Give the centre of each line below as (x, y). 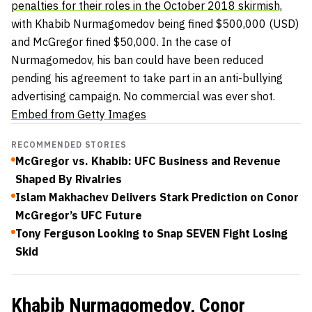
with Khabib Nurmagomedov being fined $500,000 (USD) (155, 23)
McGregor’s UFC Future (79, 215)
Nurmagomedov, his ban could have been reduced (137, 60)
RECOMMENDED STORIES (69, 144)
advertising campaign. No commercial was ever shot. (143, 96)
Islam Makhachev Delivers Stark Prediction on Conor (157, 197)
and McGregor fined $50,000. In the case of (121, 41)
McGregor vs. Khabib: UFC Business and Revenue (148, 161)
